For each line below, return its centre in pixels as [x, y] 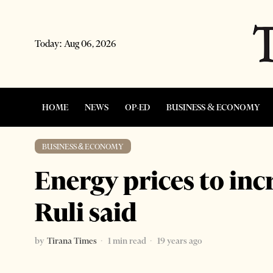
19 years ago [179, 240]
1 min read [126, 240]
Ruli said [86, 212]
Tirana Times [72, 240]
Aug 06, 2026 [90, 43]
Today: [49, 43]
